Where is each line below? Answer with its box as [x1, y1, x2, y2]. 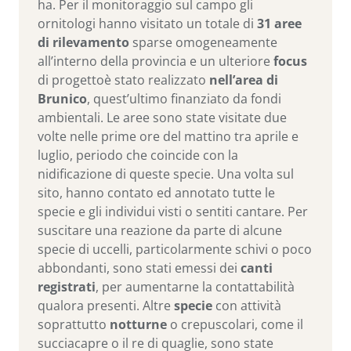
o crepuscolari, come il [170, 315, 303, 333]
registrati [38, 277, 96, 295]
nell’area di [206, 71, 278, 89]
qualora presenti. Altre [38, 296, 174, 314]
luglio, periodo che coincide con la [38, 146, 238, 164]
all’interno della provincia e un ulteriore [38, 52, 273, 70]
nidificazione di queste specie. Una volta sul [38, 165, 294, 183]
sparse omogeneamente [129, 33, 277, 51]
